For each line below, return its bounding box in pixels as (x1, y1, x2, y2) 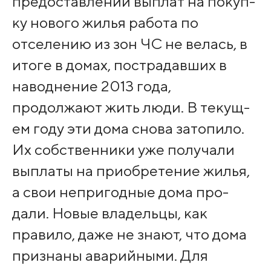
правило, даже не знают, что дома (11, 224, 247, 243)
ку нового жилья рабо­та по (11, 13, 198, 31)
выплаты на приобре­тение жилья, (11, 161, 250, 180)
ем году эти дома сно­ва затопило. (11, 119, 244, 137)
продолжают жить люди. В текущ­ (11, 97, 250, 116)
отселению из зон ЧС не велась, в (11, 34, 247, 53)
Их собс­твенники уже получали (11, 140, 235, 158)
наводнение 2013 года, (11, 76, 171, 95)
